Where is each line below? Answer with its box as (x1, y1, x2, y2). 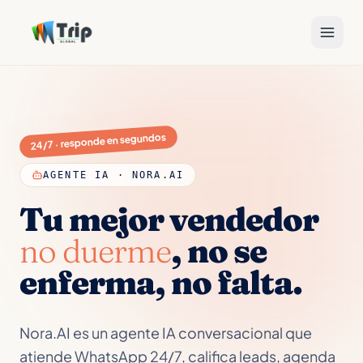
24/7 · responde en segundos (30, 130, 167, 152)
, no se (171, 231, 267, 271)
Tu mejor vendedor (19, 199, 318, 239)
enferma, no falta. (19, 263, 302, 302)
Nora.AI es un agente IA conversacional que (19, 323, 312, 342)
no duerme (19, 231, 171, 271)
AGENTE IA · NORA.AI (43, 169, 185, 181)
